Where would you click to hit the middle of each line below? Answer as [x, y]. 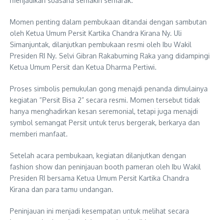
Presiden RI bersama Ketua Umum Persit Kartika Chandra [99, 178]
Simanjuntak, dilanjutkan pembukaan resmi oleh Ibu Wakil [101, 44]
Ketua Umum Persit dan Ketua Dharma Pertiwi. [83, 67]
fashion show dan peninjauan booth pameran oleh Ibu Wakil [105, 166]
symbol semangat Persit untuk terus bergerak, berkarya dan [105, 122]
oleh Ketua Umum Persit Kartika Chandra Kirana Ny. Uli [96, 33]
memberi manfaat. [39, 134]
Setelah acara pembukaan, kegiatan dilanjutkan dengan [98, 155]
